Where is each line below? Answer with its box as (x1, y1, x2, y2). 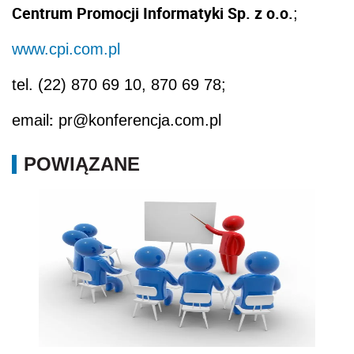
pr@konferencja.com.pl (54, 111, 221, 129)
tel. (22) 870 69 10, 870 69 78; (12, 75, 226, 93)
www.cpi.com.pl (12, 40, 120, 58)
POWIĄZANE (24, 153, 140, 175)
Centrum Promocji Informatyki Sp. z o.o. (12, 2, 293, 24)
